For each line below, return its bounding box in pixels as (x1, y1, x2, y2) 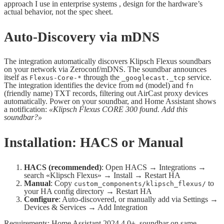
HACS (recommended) (24, 162, 101, 171)
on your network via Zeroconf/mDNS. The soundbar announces (4, 65, 206, 74)
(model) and (143, 81, 185, 90)
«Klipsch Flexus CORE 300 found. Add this (49, 105, 187, 114)
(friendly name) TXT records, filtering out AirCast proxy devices (4, 89, 208, 98)
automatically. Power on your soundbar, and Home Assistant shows (4, 97, 216, 106)
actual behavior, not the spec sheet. (4, 7, 113, 16)
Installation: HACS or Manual (4, 134, 183, 150)
